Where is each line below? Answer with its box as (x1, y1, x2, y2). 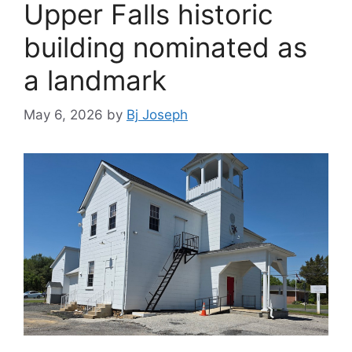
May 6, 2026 (24, 107, 103, 123)
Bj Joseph (126, 107, 188, 123)
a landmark (24, 63, 167, 97)
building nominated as (24, 30, 307, 64)
